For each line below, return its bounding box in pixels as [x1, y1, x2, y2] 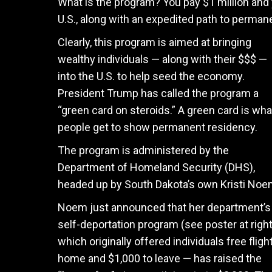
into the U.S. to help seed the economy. [57, 70, 245, 83]
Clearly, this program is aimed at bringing [57, 36, 251, 49]
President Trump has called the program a [57, 87, 259, 100]
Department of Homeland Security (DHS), [57, 161, 255, 174]
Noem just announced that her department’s [57, 201, 271, 214]
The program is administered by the [57, 144, 229, 157]
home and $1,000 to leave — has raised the [57, 252, 262, 265]
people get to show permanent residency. [57, 121, 257, 134]
